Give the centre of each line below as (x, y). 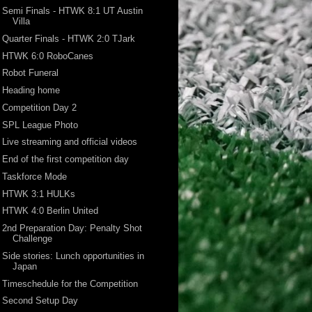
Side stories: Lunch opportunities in (73, 256)
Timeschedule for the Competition (70, 283)
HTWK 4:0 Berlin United (50, 211)
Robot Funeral (31, 73)
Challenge (33, 239)
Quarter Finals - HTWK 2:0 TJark (69, 38)
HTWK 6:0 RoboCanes (48, 56)
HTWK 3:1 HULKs (39, 194)
